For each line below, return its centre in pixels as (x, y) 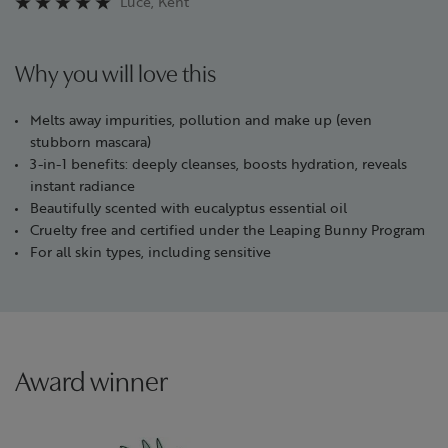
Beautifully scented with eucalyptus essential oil (188, 207)
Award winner (91, 384)
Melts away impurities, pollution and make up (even (201, 119)
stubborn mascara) (90, 141)
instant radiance (82, 185)
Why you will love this (115, 76)
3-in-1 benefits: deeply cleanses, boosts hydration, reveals (218, 163)
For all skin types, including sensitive (150, 251)
